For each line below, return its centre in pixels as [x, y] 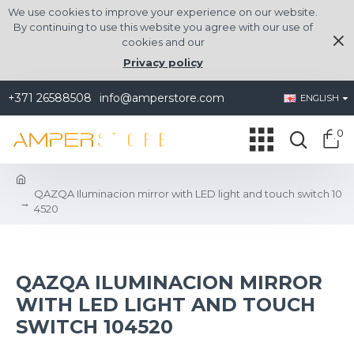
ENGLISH [320, 98]
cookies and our [163, 42]
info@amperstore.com [162, 98]
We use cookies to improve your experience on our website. [163, 12]
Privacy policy [163, 62]
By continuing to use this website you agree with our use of [163, 27]
